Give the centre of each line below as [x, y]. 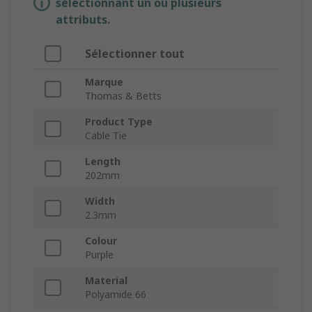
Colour [101, 241]
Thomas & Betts [123, 96]
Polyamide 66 [116, 295]
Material [106, 281]
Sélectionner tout [135, 54]
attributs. [83, 20]
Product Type [119, 122]
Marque [104, 82]
